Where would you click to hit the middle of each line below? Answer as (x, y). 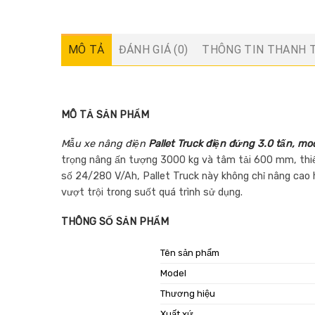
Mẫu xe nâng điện (103, 144)
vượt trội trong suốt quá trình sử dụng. (152, 193)
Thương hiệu (188, 293)
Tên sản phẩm (190, 252)
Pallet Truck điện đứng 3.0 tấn (219, 144)
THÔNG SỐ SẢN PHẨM (115, 222)
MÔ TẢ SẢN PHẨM (105, 115)
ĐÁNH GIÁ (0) (153, 50)
